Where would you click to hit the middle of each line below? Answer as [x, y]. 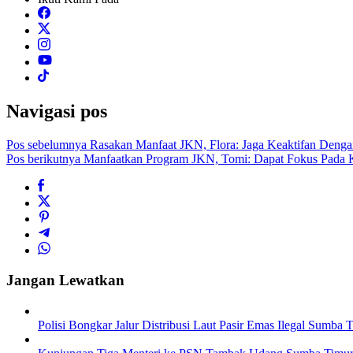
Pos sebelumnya [46, 144]
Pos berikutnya [43, 158]
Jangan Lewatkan [65, 281]
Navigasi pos [57, 111]
